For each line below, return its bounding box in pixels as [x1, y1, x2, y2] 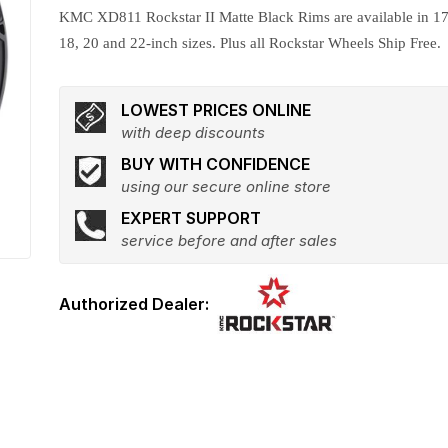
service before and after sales [121, 231, 338, 250]
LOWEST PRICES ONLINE [121, 100, 312, 120]
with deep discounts [121, 123, 266, 142]
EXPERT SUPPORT [121, 208, 262, 228]
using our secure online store [121, 177, 332, 196]
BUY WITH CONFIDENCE [121, 154, 311, 174]
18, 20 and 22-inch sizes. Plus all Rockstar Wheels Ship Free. [59, 35, 442, 51]
